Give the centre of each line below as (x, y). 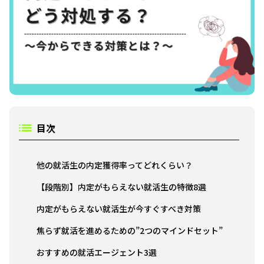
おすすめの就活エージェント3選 (97, 252)
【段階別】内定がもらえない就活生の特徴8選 (121, 187)
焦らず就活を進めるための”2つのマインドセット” (130, 230)
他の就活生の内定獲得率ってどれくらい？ (115, 165)
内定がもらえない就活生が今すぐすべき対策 (119, 208)
